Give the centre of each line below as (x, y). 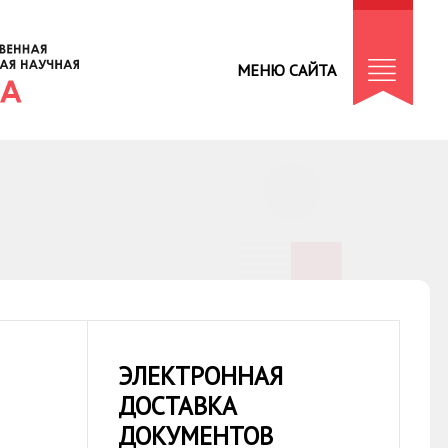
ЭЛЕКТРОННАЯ (201, 376)
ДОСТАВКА (178, 406)
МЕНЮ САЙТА (286, 70)
